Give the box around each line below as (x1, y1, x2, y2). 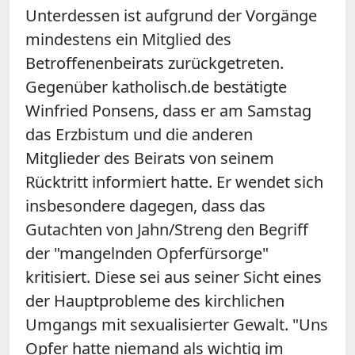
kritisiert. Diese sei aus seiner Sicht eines (25, 265, 322, 288)
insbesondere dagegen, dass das (25, 194, 265, 216)
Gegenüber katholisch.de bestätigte (25, 75, 287, 97)
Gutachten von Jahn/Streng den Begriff (25, 218, 308, 240)
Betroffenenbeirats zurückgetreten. (25, 52, 284, 74)
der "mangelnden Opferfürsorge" (25, 242, 269, 264)
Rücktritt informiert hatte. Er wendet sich (25, 170, 323, 193)
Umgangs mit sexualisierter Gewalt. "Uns (25, 313, 328, 335)
